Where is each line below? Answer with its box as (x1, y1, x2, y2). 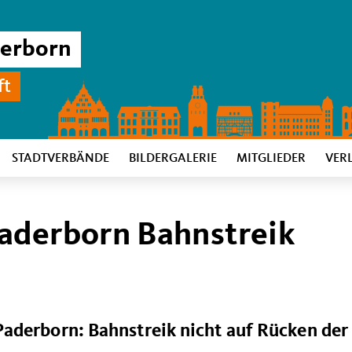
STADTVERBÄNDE (12, 152, 109, 165)
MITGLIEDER (236, 152, 306, 165)
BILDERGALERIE (129, 152, 217, 165)
